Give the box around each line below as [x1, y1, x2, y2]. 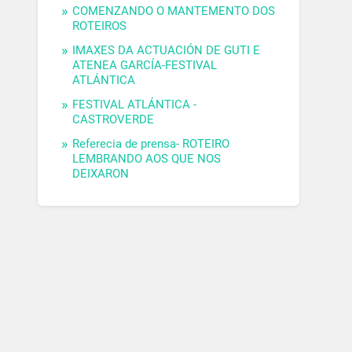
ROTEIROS [72, 19, 127, 34]
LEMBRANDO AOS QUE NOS [72, 152, 222, 167]
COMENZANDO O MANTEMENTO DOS [72, 4, 276, 19]
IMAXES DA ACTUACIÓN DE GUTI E [72, 43, 261, 58]
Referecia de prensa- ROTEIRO [72, 137, 230, 152]
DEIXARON [72, 167, 130, 181]
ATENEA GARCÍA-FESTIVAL [72, 58, 218, 73]
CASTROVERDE [72, 112, 155, 127]
